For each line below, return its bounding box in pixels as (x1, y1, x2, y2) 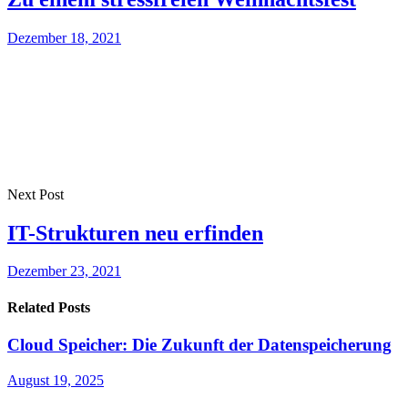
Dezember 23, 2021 (7, 263, 121, 280)
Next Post (7, 186, 64, 202)
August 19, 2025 (7, 372, 104, 388)
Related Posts (7, 299, 90, 315)
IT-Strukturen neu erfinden (7, 220, 263, 245)
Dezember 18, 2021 (7, 29, 121, 46)
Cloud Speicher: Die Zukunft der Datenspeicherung (7, 334, 392, 354)
